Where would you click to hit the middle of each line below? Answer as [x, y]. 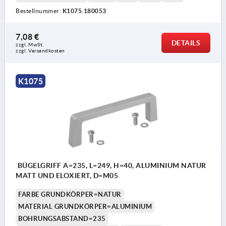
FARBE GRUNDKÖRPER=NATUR [70, 194]
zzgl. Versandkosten [40, 50]
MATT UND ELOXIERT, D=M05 [67, 175]
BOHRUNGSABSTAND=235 [62, 218]
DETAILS [186, 43]
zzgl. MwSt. [30, 44]
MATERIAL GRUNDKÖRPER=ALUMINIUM [85, 206]
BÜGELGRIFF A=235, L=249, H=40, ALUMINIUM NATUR [111, 165]
